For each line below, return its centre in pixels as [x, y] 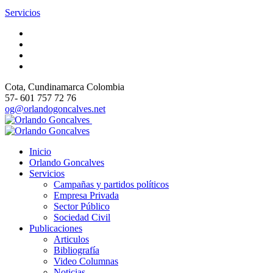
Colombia [105, 87]
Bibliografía [76, 250]
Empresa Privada [86, 196]
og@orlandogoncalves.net [55, 109]
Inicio [40, 152]
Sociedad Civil [82, 218]
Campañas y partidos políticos [111, 185]
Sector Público [82, 207]
